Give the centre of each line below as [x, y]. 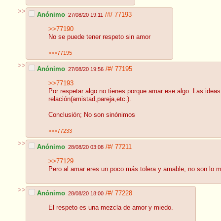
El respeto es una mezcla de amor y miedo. [111, 208]
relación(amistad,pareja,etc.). [90, 99]
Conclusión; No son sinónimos [92, 115]
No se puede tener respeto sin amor [99, 37]
